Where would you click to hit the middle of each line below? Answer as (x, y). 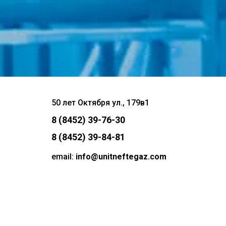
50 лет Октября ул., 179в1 (100, 103)
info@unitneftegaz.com (121, 157)
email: (64, 157)
